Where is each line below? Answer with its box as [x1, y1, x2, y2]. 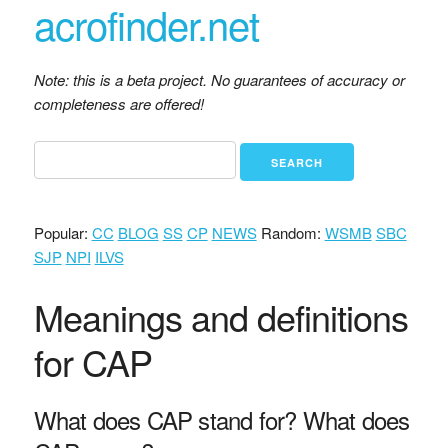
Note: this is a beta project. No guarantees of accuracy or [33, 69, 405, 90]
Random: [256, 221, 325, 243]
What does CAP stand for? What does [33, 401, 410, 437]
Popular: [33, 221, 92, 243]
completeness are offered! [33, 93, 204, 114]
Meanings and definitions [33, 290, 408, 342]
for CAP [33, 335, 152, 387]
